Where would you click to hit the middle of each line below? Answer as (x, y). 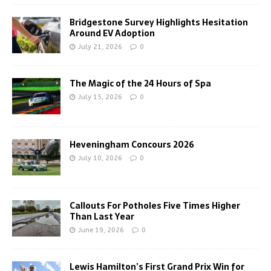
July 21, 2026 (100, 47)
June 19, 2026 (101, 230)
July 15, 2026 (100, 97)
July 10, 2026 (100, 158)
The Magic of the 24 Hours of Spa (140, 83)
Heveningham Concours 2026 (132, 144)
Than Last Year (102, 216)
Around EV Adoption (112, 33)
